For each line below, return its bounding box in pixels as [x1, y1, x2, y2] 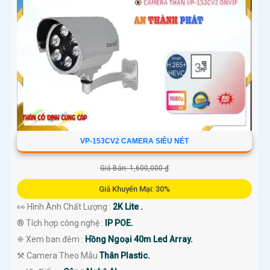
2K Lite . [113, 202, 143, 212]
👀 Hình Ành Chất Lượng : [17, 202, 113, 212]
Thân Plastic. [99, 251, 150, 261]
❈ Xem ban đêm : [17, 234, 85, 245]
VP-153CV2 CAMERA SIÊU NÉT [80, 137, 189, 146]
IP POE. [105, 218, 133, 228]
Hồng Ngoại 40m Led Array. [85, 234, 193, 245]
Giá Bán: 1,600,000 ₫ [99, 164, 169, 173]
